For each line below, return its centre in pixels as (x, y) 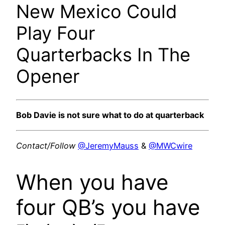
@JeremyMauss (108, 145)
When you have (92, 182)
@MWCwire (171, 145)
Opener (48, 76)
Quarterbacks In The (103, 54)
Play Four (55, 33)
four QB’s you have (108, 207)
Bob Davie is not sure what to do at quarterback (110, 115)
